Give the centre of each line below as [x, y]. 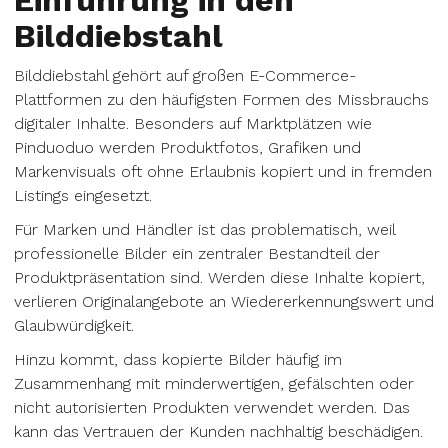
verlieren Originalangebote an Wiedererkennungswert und [224, 301]
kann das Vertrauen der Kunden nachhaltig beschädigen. [218, 431]
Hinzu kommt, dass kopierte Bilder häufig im [178, 359]
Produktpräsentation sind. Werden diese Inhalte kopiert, [219, 277]
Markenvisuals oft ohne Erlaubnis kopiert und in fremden [223, 171]
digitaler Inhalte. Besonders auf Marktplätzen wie [193, 123]
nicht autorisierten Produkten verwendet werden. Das [212, 407]
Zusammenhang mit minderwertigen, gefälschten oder [214, 383]
